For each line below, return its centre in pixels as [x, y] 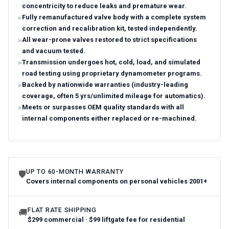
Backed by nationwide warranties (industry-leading [105, 84]
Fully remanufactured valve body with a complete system [114, 17]
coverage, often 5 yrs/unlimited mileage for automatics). [114, 96]
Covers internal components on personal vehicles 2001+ [117, 181]
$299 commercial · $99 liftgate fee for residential [107, 219]
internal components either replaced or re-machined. [110, 118]
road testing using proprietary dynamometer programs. [112, 73]
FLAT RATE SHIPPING [62, 210]
